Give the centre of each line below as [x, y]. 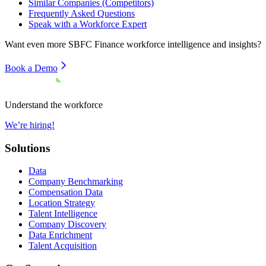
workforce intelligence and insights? [193, 44]
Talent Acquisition [63, 246]
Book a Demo [31, 68]
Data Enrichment [60, 235]
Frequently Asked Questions [82, 13]
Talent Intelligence [63, 214]
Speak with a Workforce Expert [88, 24]
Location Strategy [62, 203]
